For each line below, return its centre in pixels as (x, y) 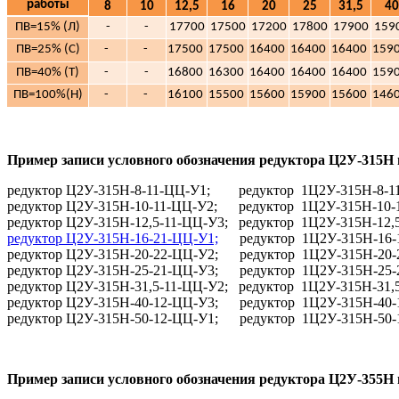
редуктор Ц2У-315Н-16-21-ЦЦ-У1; (113, 238)
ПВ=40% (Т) (48, 72)
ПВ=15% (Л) (48, 27)
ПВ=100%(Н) (48, 94)
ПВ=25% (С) (48, 49)
